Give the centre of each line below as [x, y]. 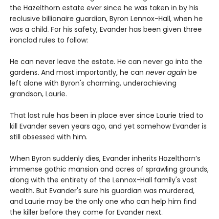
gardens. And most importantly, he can [78, 73]
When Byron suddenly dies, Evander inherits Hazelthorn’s [105, 159]
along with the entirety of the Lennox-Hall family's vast [103, 180]
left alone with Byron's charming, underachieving [93, 83]
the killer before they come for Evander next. [86, 212]
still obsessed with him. [49, 137]
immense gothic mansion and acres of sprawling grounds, [109, 169]
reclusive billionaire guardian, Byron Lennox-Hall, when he [106, 19]
